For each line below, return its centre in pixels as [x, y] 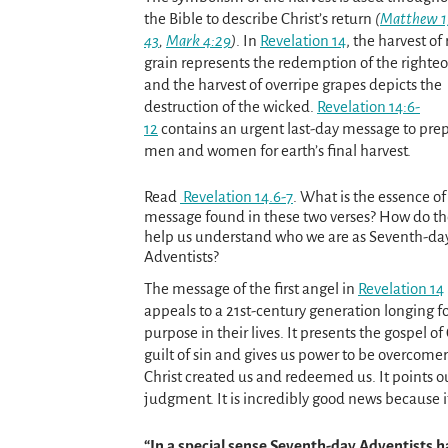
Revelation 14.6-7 [236, 197]
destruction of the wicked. [230, 106]
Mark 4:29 [198, 40]
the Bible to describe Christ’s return [259, 18]
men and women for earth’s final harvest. [277, 150]
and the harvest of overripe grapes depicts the [293, 84]
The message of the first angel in [251, 288]
